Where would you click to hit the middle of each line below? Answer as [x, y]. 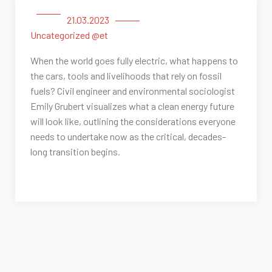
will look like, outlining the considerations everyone [133, 121]
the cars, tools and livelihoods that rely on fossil [126, 76]
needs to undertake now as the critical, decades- [128, 137]
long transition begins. [75, 152]
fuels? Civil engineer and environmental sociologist [133, 91]
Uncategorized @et [69, 35]
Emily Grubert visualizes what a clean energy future [132, 106]
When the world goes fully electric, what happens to [134, 61]
